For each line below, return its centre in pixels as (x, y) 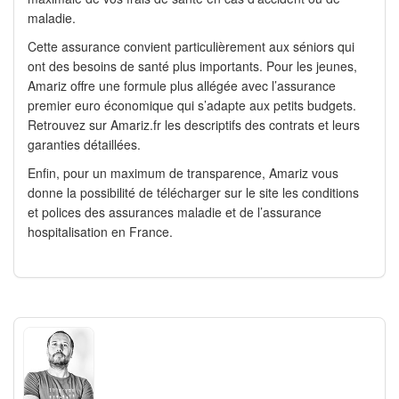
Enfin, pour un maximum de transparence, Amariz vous (183, 173)
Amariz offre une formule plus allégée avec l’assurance (182, 86)
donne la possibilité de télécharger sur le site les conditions (193, 193)
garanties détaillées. (84, 145)
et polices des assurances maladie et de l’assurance (175, 212)
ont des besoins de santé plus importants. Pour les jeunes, (192, 66)
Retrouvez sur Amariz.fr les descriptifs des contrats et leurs (194, 125)
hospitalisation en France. (100, 232)
